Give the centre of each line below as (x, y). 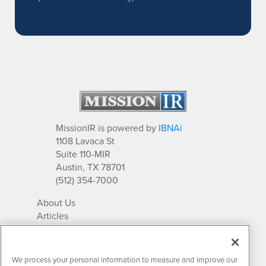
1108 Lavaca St (85, 140)
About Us (56, 202)
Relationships (65, 241)
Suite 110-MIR (83, 153)
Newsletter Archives (79, 254)
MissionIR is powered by (107, 127)
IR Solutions (62, 228)
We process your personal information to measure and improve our (125, 259)
